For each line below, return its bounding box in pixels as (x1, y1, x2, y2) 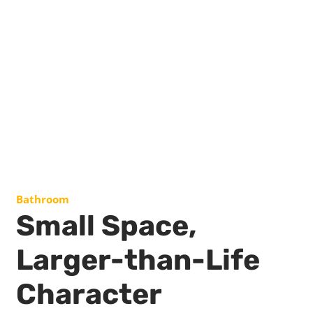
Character (15, 277, 162, 312)
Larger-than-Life (15, 243, 260, 277)
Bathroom (15, 192, 69, 207)
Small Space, (15, 209, 196, 243)
